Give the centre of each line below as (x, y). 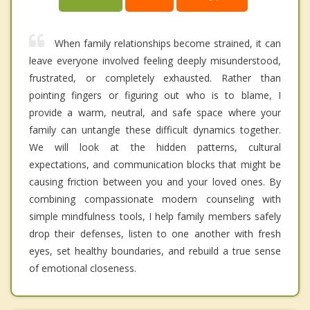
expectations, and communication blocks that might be (155, 165)
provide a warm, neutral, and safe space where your (155, 113)
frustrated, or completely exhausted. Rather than (155, 78)
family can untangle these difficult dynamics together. (155, 130)
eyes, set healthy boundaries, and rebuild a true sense (155, 251)
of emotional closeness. (83, 268)
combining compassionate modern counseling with (155, 199)
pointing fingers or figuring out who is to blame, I (155, 95)
